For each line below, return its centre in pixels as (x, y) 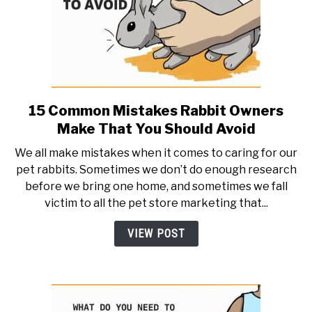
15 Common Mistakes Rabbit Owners (156, 111)
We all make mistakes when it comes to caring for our (156, 153)
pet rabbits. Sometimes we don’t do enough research (156, 170)
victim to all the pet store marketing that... (156, 203)
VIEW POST (156, 234)
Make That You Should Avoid (156, 129)
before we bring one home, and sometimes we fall (156, 187)
